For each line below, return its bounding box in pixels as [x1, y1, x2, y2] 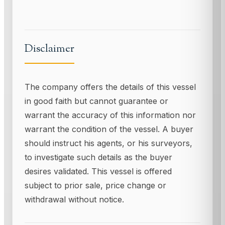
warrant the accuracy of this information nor [25, 110, 196, 121]
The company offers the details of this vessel [25, 82, 196, 92]
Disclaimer [25, 41, 74, 57]
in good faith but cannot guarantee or [25, 96, 168, 106]
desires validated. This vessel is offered [25, 166, 172, 177]
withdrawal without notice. [25, 194, 124, 205]
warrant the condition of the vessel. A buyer [25, 124, 193, 135]
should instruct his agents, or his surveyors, [25, 138, 192, 149]
